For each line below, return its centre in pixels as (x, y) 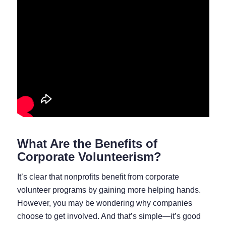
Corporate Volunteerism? (89, 157)
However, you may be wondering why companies (104, 203)
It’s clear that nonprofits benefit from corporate (98, 177)
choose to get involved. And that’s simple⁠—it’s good (109, 216)
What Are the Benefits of (87, 144)
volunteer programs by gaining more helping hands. (109, 190)
